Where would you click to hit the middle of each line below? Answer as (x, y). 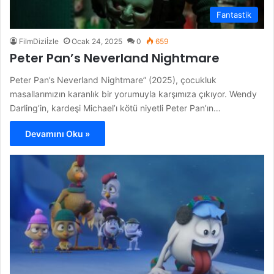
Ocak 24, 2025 (97, 42)
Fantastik (234, 15)
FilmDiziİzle (39, 42)
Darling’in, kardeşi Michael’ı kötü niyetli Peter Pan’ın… (115, 108)
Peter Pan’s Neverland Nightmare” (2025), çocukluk (113, 80)
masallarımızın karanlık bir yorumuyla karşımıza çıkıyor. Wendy (133, 94)
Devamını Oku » (57, 134)
